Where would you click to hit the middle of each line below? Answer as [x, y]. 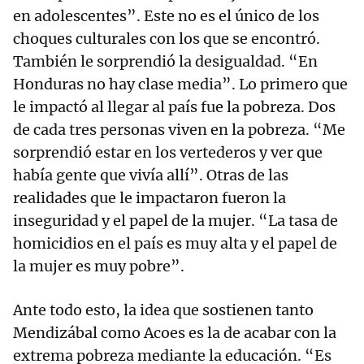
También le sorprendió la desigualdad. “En [165, 62]
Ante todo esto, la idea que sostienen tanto [163, 310]
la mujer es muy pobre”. [99, 266]
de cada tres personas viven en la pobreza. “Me [179, 130]
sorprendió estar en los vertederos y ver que [168, 153]
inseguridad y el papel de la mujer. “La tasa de [175, 221]
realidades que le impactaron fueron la [149, 198]
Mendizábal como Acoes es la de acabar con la [175, 333]
